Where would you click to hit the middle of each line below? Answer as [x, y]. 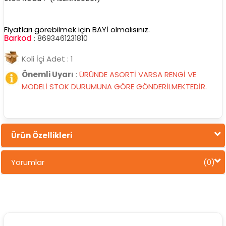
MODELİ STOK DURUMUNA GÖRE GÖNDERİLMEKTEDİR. [114, 86]
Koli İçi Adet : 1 [47, 59]
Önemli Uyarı [47, 74]
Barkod [18, 38]
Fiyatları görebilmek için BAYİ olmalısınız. [77, 29]
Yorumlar [27, 162]
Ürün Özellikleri [41, 135]
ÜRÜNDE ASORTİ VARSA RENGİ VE [137, 74]
